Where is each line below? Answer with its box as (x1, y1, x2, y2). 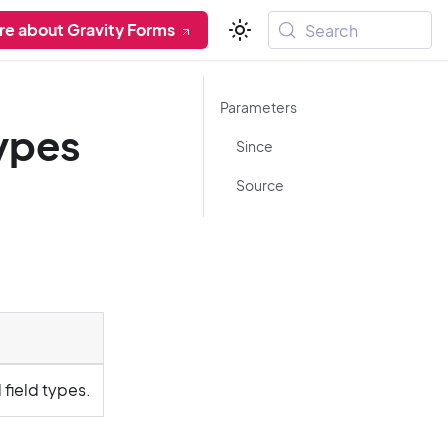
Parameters (220, 98, 297, 116)
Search (305, 19, 359, 41)
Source (236, 176, 284, 194)
